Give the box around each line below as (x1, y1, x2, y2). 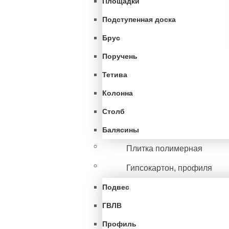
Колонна (102, 89, 133, 97)
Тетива (102, 71, 127, 79)
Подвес (102, 183, 129, 191)
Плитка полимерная (126, 144, 202, 153)
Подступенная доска (102, 15, 176, 24)
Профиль (102, 220, 136, 228)
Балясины (102, 126, 139, 134)
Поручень (102, 52, 138, 60)
